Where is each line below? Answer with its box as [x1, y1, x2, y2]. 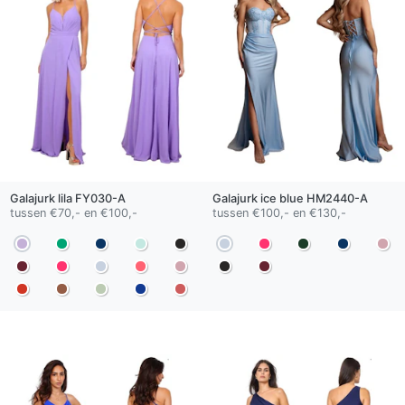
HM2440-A [303, 191, 368, 205]
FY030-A [71, 191, 126, 205]
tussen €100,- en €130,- [212, 205, 346, 220]
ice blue [259, 191, 304, 205]
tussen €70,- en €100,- [9, 205, 137, 220]
